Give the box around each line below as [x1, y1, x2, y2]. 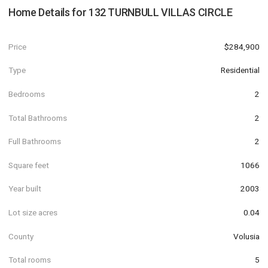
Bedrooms [8, 89, 45, 99]
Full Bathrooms [8, 136, 61, 147]
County [8, 231, 33, 241]
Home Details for [8, 6, 89, 19]
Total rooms [8, 255, 51, 265]
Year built [8, 184, 41, 194]
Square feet [8, 160, 49, 170]
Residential [221, 65, 260, 75]
